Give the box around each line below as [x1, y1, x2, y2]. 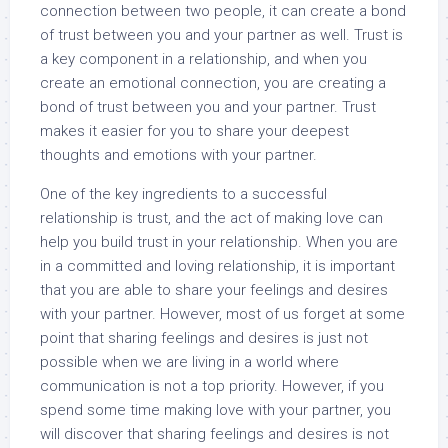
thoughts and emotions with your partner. [40, 146, 317, 164]
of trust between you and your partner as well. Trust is [40, 26, 403, 44]
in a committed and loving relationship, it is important [40, 257, 395, 275]
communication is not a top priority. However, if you [40, 377, 384, 395]
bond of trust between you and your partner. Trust [40, 98, 376, 116]
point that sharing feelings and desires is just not [40, 329, 368, 347]
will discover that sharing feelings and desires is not [40, 425, 389, 443]
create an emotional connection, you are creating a [40, 74, 386, 92]
